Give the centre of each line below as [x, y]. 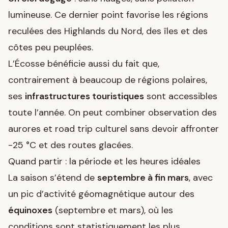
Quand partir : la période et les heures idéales [104, 161]
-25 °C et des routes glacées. [70, 145]
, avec [201, 177]
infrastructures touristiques [84, 96]
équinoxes [30, 210]
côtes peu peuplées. [51, 47]
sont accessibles [181, 96]
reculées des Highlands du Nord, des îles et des [108, 31]
